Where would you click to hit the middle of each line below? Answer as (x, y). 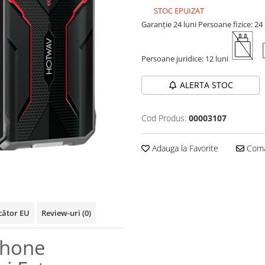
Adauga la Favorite (184, 148)
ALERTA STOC (206, 85)
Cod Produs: (164, 118)
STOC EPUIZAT (178, 11)
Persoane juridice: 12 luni (186, 59)
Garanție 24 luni (170, 25)
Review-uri (62, 213)
